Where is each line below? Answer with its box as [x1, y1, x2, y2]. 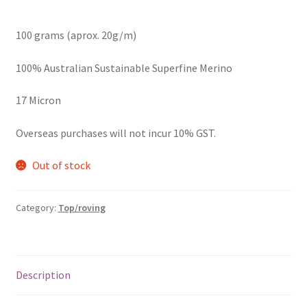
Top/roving [58, 201, 106, 214]
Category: [15, 201, 58, 214]
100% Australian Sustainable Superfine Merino [15, 60, 232, 75]
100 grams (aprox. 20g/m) [15, 27, 136, 42]
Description [15, 267, 71, 282]
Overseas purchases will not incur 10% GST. [15, 125, 216, 140]
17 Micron [15, 93, 61, 108]
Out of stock [32, 158, 91, 173]
